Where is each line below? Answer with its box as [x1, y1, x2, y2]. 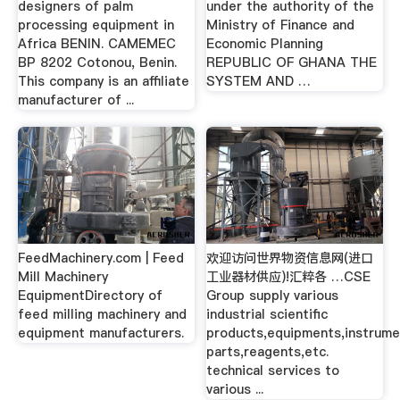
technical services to [206, 361, 340, 379]
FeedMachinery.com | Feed [17, 248, 184, 267]
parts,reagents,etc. [206, 342, 329, 361]
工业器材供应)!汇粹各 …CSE [206, 267, 371, 286]
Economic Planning [206, 34, 324, 53]
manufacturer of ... [17, 90, 134, 109]
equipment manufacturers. [17, 323, 184, 342]
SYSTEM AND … [206, 71, 312, 90]
